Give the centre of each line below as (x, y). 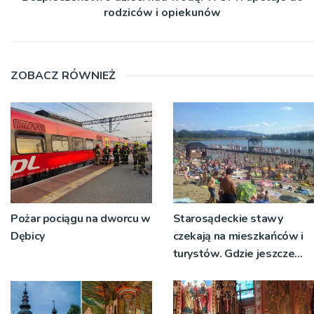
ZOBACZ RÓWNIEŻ (63, 75)
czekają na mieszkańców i (238, 236)
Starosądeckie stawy (228, 218)
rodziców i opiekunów (162, 12)
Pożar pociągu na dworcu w (81, 218)
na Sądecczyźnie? (217, 288)
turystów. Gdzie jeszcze (234, 253)
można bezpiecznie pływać (241, 271)
